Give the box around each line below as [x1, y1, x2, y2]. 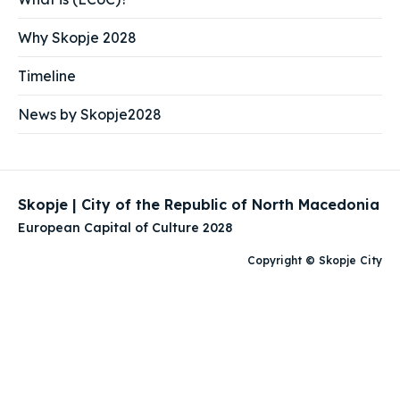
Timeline [18, 67, 76, 86]
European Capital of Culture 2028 [18, 220, 232, 237]
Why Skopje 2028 [18, 29, 137, 47]
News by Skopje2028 [18, 105, 162, 124]
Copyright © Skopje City [247, 254, 382, 268]
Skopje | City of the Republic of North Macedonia [18, 196, 379, 214]
